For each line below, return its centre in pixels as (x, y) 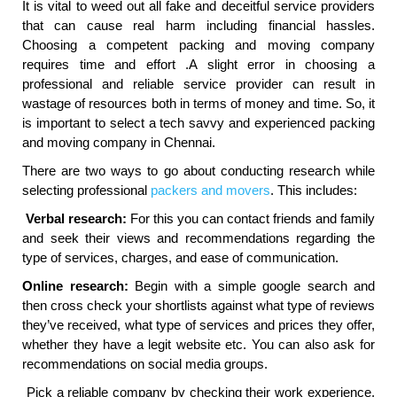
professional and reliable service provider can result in (198, 84)
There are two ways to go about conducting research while (198, 171)
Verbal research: (76, 219)
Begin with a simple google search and (251, 286)
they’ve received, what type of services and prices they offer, (198, 325)
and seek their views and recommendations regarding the (198, 238)
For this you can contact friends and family (251, 219)
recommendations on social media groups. (145, 364)
